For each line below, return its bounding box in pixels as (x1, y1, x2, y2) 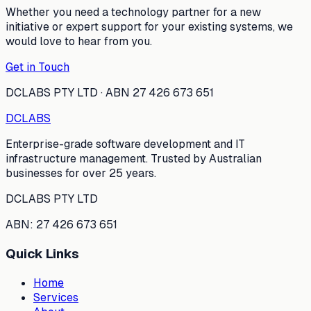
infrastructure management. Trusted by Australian (6, 151, 262, 167)
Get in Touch (6, 60, 69, 75)
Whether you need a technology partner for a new (6, 5, 261, 20)
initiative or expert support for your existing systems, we (6, 19, 293, 35)
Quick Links (6, 244, 79, 262)
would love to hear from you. (6, 34, 152, 49)
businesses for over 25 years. (6, 166, 156, 181)
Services (33, 289, 78, 305)
